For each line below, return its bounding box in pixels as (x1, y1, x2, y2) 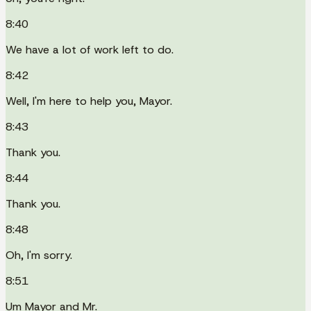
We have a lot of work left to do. (6, 42, 174, 57)
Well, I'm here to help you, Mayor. (6, 93, 172, 108)
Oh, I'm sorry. (6, 247, 72, 262)
